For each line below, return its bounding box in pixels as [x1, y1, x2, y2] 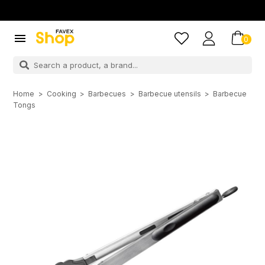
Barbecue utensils [138, 89, 201, 99]
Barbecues [88, 89, 127, 99]
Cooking [46, 89, 76, 99]
